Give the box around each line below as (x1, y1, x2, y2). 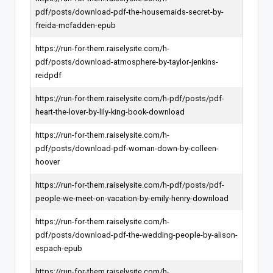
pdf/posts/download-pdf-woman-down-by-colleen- (35, 143, 219, 153)
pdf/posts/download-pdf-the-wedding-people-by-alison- (35, 230, 238, 239)
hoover (35, 157, 60, 166)
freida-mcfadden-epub (35, 20, 116, 30)
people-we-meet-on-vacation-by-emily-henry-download (35, 193, 229, 203)
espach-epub (35, 243, 82, 253)
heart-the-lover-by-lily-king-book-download (35, 107, 185, 116)
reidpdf (35, 70, 62, 80)
